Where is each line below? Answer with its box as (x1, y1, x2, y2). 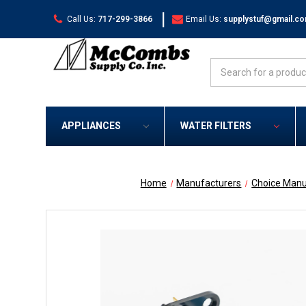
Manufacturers (176, 178, 242, 189)
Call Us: (66, 14, 96, 24)
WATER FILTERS (180, 120, 251, 132)
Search (210, 59, 242, 70)
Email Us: (186, 14, 222, 24)
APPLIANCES (61, 120, 121, 132)
